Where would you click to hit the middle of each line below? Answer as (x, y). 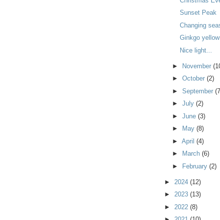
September (198, 91)
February (195, 166)
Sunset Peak (198, 13)
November (197, 66)
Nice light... (196, 50)
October (194, 79)
